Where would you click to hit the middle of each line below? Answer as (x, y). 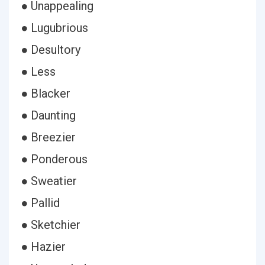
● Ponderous (54, 159)
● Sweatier (49, 181)
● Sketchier (51, 225)
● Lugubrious (54, 28)
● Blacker (46, 93)
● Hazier (43, 247)
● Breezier (48, 137)
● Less (38, 72)
